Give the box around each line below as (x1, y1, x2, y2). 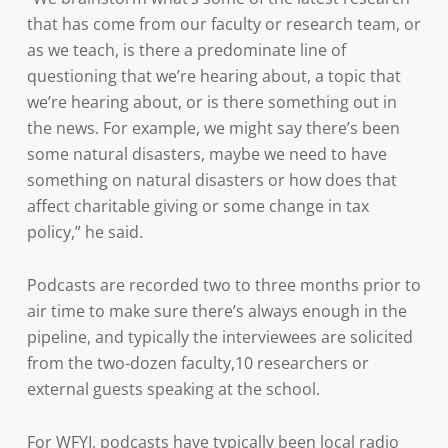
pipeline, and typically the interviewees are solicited (26, 326, 413, 348)
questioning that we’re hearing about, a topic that (26, 65, 401, 87)
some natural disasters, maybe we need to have (26, 143, 387, 165)
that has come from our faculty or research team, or (26, 13, 421, 35)
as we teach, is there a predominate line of (26, 39, 346, 61)
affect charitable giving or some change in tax (26, 195, 369, 217)
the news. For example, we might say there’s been (26, 117, 400, 139)
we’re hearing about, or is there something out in (26, 91, 397, 113)
